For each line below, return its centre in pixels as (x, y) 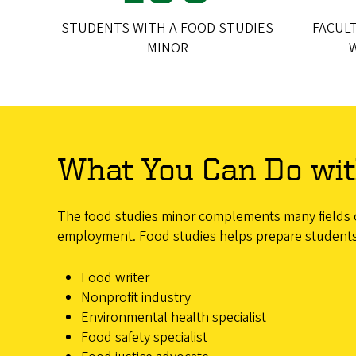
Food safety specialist (144, 338)
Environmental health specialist (174, 318)
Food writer (115, 278)
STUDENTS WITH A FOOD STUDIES (168, 29)
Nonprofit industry (136, 298)
